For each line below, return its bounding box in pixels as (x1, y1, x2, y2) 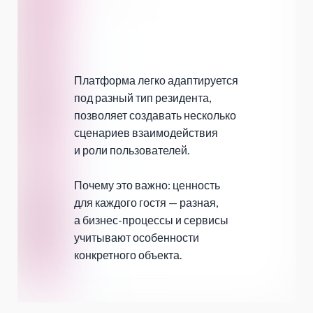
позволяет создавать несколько (74, 108, 236, 122)
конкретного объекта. (74, 248, 182, 262)
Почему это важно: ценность (74, 178, 220, 192)
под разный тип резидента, (74, 91, 211, 105)
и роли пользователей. (74, 143, 189, 157)
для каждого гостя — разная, (74, 196, 218, 210)
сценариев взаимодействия (74, 126, 218, 140)
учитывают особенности (74, 231, 199, 245)
